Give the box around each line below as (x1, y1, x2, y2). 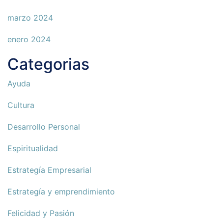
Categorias (7, 55, 89, 74)
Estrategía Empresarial (7, 165, 91, 175)
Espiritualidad (7, 143, 58, 154)
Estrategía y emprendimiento (7, 187, 115, 197)
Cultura (7, 100, 34, 110)
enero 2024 (7, 34, 51, 45)
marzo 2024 (7, 13, 53, 23)
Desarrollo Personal (7, 122, 80, 132)
